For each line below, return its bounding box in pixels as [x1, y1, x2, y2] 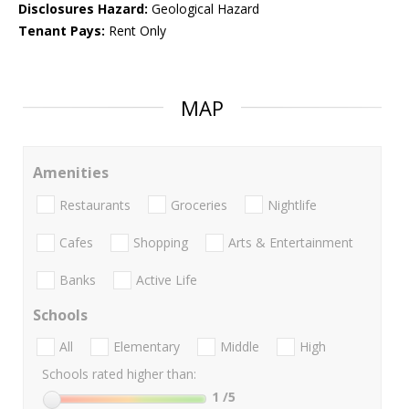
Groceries [171, 195, 227, 214]
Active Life [136, 271, 197, 289]
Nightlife [267, 195, 317, 214]
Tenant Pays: [18, 22, 105, 40]
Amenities [33, 163, 109, 184]
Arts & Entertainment [228, 233, 353, 251]
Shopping [133, 233, 188, 251]
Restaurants [59, 195, 131, 214]
